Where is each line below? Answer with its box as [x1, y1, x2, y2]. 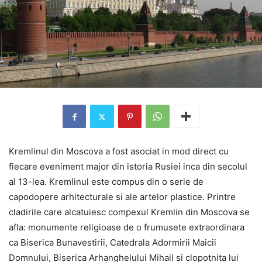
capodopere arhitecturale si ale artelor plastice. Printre [9, 191, 236, 203]
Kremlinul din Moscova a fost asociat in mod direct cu [9, 146, 229, 157]
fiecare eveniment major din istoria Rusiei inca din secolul [9, 161, 247, 173]
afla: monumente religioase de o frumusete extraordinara [9, 222, 244, 233]
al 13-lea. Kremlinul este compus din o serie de [9, 176, 204, 188]
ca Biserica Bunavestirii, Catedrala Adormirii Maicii [9, 237, 216, 249]
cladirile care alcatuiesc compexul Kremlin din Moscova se [9, 206, 250, 218]
